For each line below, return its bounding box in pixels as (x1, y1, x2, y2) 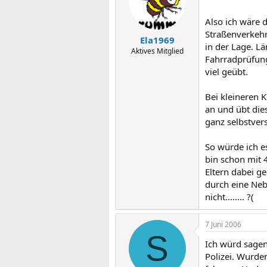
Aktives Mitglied (131, 46, 184, 56)
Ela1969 (139, 34, 175, 46)
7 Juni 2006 (205, 219, 241, 229)
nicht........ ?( (205, 190, 254, 203)
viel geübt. (205, 65, 248, 77)
